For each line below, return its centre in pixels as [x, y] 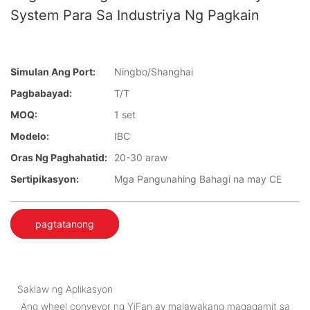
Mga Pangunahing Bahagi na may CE [198, 179]
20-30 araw [141, 158]
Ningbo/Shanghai [154, 72]
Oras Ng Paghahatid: [59, 158]
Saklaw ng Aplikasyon [65, 289]
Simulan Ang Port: [53, 72]
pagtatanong [65, 224]
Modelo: [30, 136]
